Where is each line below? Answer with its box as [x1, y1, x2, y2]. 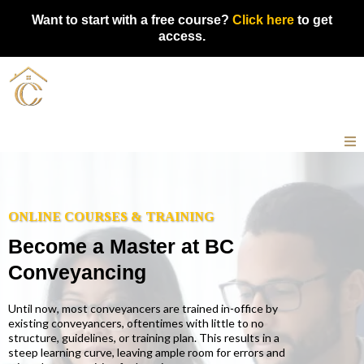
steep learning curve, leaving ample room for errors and [8, 344, 285, 359]
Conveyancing [8, 260, 146, 284]
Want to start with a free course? [32, 13, 232, 27]
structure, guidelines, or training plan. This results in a [8, 330, 279, 344]
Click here [232, 13, 294, 27]
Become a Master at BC [8, 234, 234, 258]
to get [294, 13, 332, 27]
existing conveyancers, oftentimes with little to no [8, 315, 264, 330]
